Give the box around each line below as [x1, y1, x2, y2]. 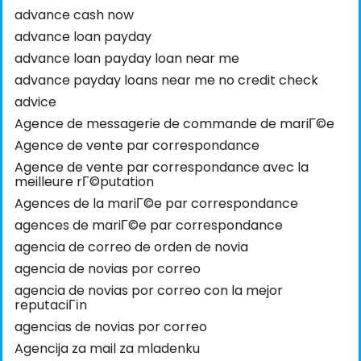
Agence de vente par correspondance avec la [15, 158, 309, 177]
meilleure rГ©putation [15, 172, 154, 192]
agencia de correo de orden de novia [15, 238, 248, 257]
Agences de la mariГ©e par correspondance [15, 194, 298, 214]
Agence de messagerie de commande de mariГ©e [15, 114, 334, 134]
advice [15, 93, 56, 112]
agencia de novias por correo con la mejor [15, 281, 283, 301]
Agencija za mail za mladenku [15, 339, 200, 359]
